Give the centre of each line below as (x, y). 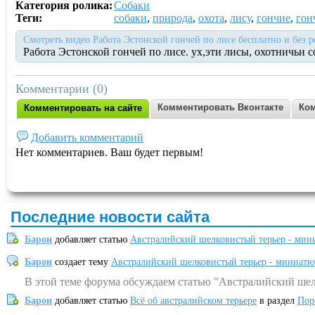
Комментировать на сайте (83, 108)
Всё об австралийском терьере (193, 301)
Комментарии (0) (62, 89)
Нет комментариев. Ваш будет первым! (109, 152)
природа (173, 18)
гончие (274, 18)
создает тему (82, 262)
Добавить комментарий (87, 137)
